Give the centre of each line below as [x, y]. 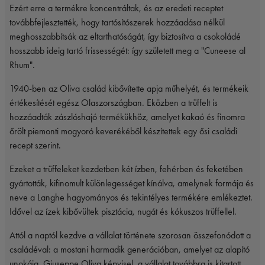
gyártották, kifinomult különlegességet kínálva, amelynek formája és [132, 183]
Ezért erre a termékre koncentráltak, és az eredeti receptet [116, 8]
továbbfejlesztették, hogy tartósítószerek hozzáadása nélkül [117, 22]
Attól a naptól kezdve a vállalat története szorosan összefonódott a [130, 235]
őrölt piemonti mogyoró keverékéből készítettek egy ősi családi [123, 131]
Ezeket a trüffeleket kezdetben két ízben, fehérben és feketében [126, 169]
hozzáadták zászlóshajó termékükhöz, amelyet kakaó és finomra [127, 117]
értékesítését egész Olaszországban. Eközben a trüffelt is [114, 103]
